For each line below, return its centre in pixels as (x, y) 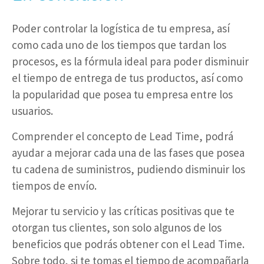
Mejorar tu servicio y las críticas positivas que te (123, 211)
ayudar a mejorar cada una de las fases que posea (128, 152)
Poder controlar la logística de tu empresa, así (121, 28)
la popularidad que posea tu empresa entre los (122, 94)
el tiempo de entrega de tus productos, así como (127, 77)
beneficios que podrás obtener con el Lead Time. (128, 244)
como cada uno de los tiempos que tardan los (119, 44)
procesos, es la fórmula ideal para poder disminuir (130, 61)
